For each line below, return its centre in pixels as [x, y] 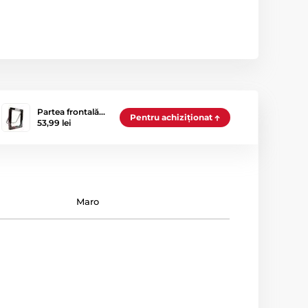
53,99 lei [54, 123]
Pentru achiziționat [171, 117]
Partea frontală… [71, 112]
